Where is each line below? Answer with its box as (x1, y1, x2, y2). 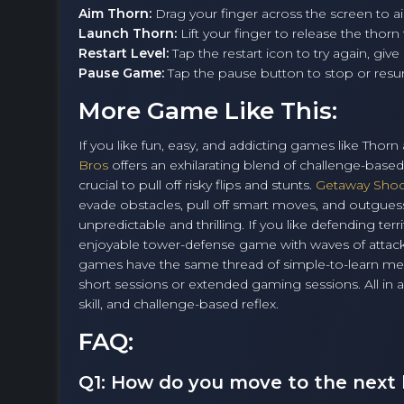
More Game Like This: (78, 96, 337, 126)
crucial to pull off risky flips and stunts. (78, 177, 316, 194)
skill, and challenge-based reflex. (78, 296, 279, 313)
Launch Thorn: (78, 25, 177, 42)
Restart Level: (78, 45, 169, 62)
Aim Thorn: (78, 5, 151, 23)
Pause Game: (78, 65, 164, 82)
